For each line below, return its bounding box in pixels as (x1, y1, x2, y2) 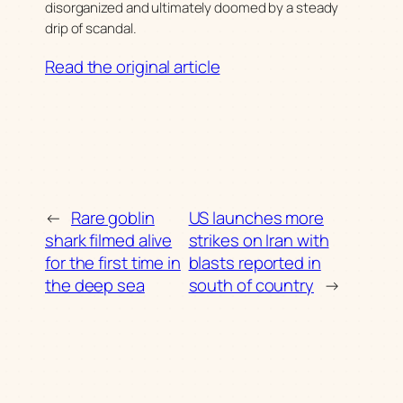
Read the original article (45, 54, 220, 78)
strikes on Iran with (188, 228, 329, 252)
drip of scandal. (45, 19, 137, 39)
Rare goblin (70, 205, 155, 229)
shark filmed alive (45, 228, 173, 252)
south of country (188, 273, 314, 297)
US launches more (188, 205, 324, 229)
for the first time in (45, 250, 181, 274)
